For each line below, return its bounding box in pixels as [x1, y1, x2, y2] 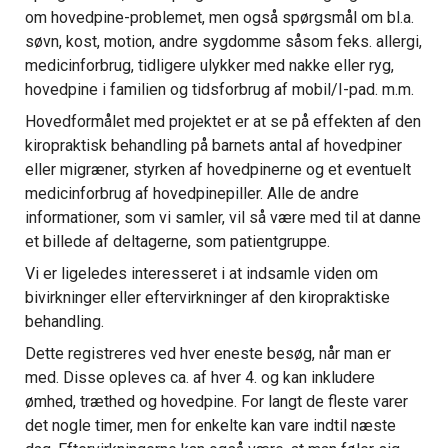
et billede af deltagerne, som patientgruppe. [24, 231, 330, 251]
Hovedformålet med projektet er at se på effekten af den [24, 111, 421, 131]
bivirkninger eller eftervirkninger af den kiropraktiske [24, 287, 390, 307]
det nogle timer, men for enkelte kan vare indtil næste [24, 415, 396, 435]
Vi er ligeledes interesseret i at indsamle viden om [24, 263, 378, 283]
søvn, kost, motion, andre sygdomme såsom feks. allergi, [24, 31, 422, 51]
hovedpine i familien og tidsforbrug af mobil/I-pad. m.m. [24, 79, 418, 99]
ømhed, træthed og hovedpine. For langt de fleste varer [24, 391, 408, 411]
